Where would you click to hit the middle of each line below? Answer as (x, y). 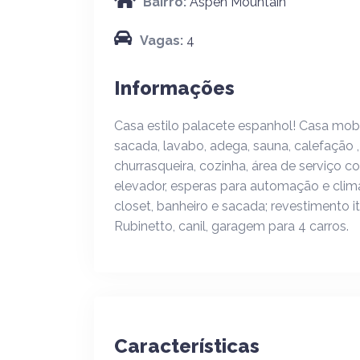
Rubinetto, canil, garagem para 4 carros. (231, 226)
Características (187, 346)
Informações (174, 88)
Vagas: (163, 41)
